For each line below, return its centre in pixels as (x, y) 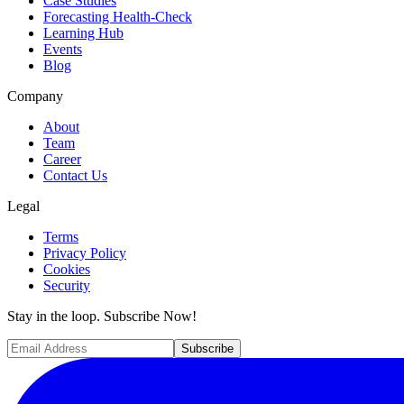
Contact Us (75, 175)
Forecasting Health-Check (118, 16)
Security (67, 285)
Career (62, 159)
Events (63, 49)
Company (35, 96)
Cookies (67, 269)
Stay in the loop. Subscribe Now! (102, 316)
